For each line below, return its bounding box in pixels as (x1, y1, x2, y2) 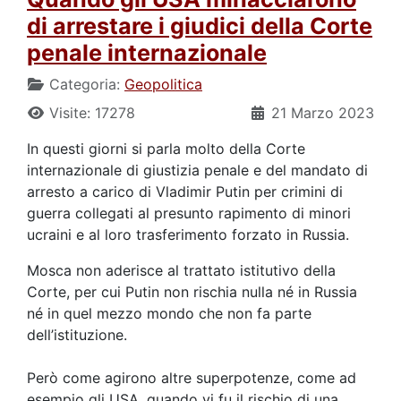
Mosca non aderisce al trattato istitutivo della (27, 260, 336, 279)
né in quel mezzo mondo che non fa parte (27, 303, 311, 322)
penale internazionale (27, 38, 267, 66)
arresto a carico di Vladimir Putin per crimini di (27, 182, 343, 200)
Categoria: (45, 74, 124, 93)
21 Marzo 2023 (271, 103, 374, 122)
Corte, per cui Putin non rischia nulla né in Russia (27, 282, 357, 301)
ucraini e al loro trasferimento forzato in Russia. (27, 225, 349, 243)
